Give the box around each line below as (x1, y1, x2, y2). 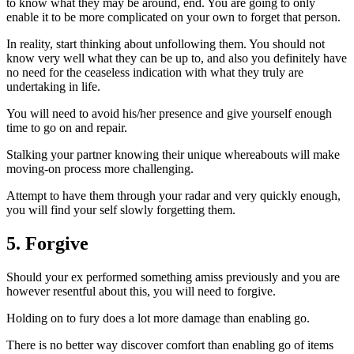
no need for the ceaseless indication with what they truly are (6, 66, 303, 80)
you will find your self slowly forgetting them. (6, 203, 235, 217)
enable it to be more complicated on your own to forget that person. (6, 10, 341, 24)
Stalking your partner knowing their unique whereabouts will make (6, 148, 340, 162)
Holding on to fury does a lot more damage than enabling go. (6, 311, 310, 326)
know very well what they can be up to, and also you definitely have (6, 51, 347, 66)
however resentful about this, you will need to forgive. (6, 284, 276, 299)
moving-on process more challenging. (6, 162, 194, 176)
